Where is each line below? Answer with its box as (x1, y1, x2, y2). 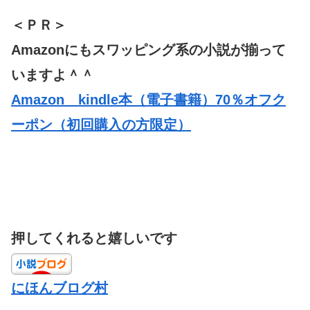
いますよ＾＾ (11, 66, 94, 82)
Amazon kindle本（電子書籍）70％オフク (11, 91, 286, 107)
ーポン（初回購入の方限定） (11, 116, 191, 132)
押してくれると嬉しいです (11, 230, 177, 246)
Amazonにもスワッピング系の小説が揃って (11, 42, 286, 57)
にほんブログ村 (11, 280, 108, 295)
